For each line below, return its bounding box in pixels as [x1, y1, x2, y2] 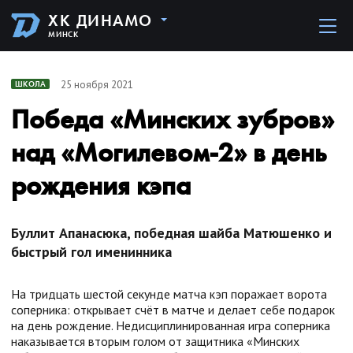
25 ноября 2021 [61, 77, 134, 91]
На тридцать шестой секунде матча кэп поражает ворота [11, 286, 327, 302]
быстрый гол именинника [11, 243, 172, 261]
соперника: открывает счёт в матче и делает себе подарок [11, 302, 335, 318]
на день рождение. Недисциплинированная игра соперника [11, 318, 330, 333]
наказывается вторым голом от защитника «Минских [11, 333, 299, 349]
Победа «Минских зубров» [11, 102, 334, 136]
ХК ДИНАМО [48, 10, 153, 31]
